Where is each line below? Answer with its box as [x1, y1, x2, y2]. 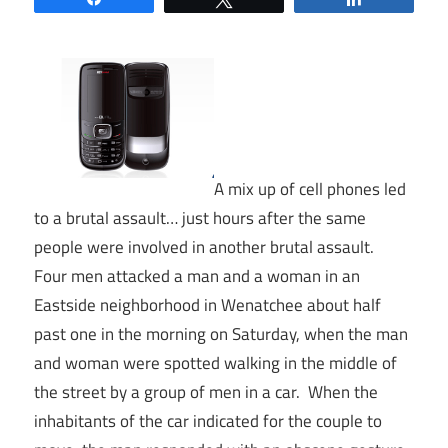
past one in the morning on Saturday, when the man [34, 320, 408, 347]
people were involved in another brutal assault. [34, 233, 378, 260]
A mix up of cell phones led [214, 175, 406, 202]
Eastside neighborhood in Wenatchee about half [34, 291, 381, 318]
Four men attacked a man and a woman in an [34, 262, 360, 289]
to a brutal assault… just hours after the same [34, 204, 366, 231]
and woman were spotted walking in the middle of [34, 349, 397, 376]
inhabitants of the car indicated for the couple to [34, 407, 382, 434]
